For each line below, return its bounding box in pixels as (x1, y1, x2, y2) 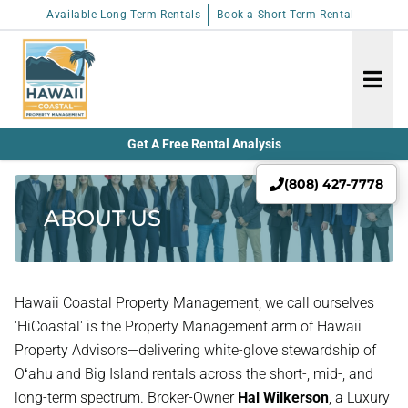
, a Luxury (329, 389, 390, 406)
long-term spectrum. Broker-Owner (15, 389, 238, 406)
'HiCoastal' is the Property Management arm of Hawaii (15, 318, 362, 335)
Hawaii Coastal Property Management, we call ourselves (15, 294, 374, 311)
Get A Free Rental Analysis (127, 136, 281, 151)
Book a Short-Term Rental (217, 8, 354, 21)
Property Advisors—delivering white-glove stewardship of (15, 342, 376, 359)
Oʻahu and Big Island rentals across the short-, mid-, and (15, 365, 373, 382)
